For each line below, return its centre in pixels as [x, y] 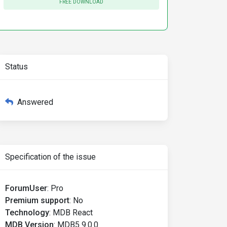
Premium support [37, 200]
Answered [35, 102]
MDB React [73, 213]
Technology [27, 213]
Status [16, 67]
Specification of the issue [50, 157]
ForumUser [26, 188]
